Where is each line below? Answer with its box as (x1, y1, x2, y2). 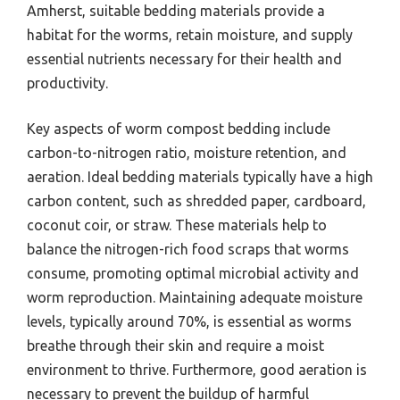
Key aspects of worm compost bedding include (27, 121, 330, 137)
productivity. (27, 75, 108, 92)
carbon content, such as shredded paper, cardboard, (27, 193, 366, 210)
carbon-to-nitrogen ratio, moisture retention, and (27, 145, 346, 162)
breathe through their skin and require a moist (27, 337, 324, 354)
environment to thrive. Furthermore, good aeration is (27, 362, 367, 379)
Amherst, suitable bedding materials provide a (27, 3, 325, 20)
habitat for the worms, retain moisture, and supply (27, 27, 353, 44)
